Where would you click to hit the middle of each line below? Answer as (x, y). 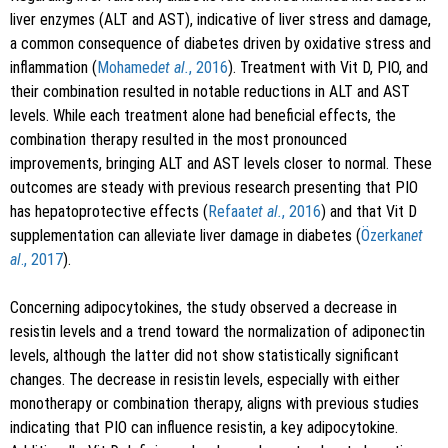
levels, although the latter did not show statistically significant (204, 356)
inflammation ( (53, 68)
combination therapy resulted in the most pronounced (178, 140)
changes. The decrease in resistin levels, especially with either (205, 380)
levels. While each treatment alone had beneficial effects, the (203, 116)
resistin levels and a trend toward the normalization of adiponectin (217, 332)
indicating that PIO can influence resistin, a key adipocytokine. (204, 428)
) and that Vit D (369, 212)
